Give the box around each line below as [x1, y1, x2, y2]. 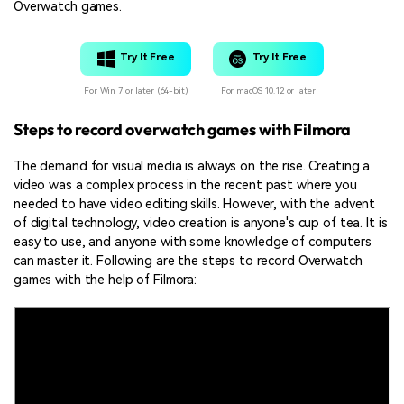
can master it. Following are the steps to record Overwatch [14, 252, 363, 269]
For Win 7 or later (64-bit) [84, 85, 188, 96]
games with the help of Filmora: [14, 271, 197, 288]
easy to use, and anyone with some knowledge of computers [14, 234, 372, 250]
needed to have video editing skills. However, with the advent [14, 196, 376, 212]
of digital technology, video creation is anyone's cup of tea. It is [14, 215, 388, 231]
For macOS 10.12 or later [220, 85, 316, 96]
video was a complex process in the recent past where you [14, 177, 357, 193]
